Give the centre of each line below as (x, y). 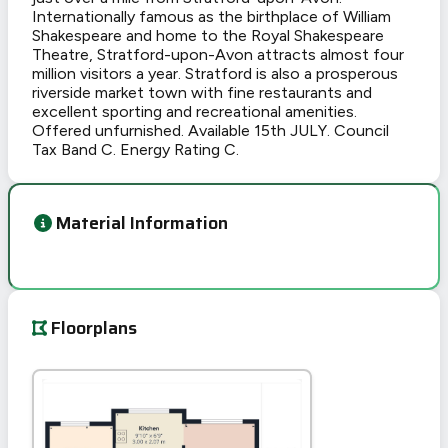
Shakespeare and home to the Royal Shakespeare (208, 36)
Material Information (141, 223)
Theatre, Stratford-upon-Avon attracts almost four (218, 55)
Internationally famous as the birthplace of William (211, 17)
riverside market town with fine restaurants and (202, 93)
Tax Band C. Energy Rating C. (135, 150)
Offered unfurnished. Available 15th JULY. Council (210, 131)
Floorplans (94, 327)
